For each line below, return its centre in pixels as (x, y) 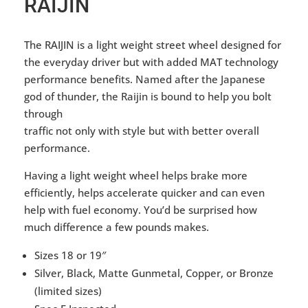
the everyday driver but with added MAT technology (151, 62)
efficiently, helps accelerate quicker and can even (144, 192)
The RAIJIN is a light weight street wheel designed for (153, 44)
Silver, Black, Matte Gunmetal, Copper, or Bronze (154, 273)
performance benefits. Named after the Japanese (145, 79)
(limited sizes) (68, 290)
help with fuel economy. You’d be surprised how (141, 209)
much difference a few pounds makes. (117, 227)
